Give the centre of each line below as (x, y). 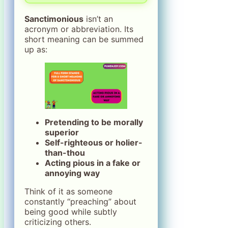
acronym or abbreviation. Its (79, 29)
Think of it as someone (68, 192)
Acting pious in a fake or (93, 163)
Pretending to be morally (94, 122)
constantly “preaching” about (80, 202)
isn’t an (98, 19)
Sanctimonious (54, 19)
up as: (36, 50)
